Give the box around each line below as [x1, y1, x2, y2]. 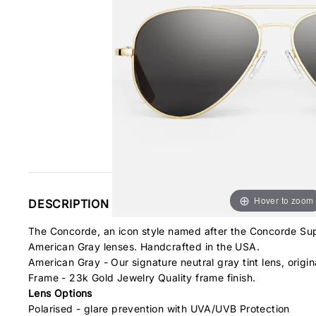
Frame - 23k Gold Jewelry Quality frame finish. [28, 272, 259, 284]
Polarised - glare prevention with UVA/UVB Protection [28, 303, 290, 315]
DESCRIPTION [28, 197, 109, 211]
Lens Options [28, 287, 92, 299]
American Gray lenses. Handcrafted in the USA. [28, 241, 260, 253]
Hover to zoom [254, 193, 314, 206]
